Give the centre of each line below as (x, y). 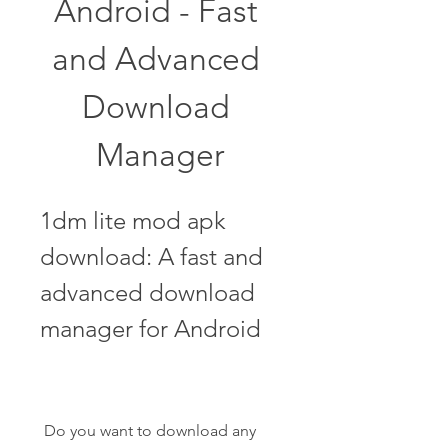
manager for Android (150, 328)
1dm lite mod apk (133, 220)
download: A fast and (151, 256)
